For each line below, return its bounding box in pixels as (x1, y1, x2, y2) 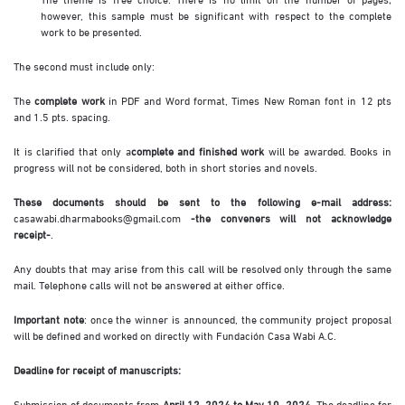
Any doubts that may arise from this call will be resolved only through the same (14, 260, 391, 276)
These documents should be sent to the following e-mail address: (14, 193, 391, 209)
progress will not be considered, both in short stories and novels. (14, 159, 317, 174)
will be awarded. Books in (264, 143, 392, 158)
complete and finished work (130, 143, 265, 158)
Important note (14, 311, 84, 326)
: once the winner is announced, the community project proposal (83, 311, 392, 326)
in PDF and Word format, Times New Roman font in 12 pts (108, 92, 392, 108)
